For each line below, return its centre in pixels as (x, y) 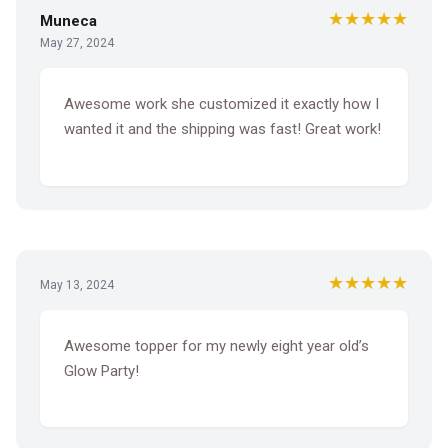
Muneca (68, 21)
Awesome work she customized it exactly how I (221, 104)
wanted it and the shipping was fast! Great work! (222, 129)
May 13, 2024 (77, 284)
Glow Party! (101, 370)
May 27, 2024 (77, 43)
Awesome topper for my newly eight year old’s (216, 345)
